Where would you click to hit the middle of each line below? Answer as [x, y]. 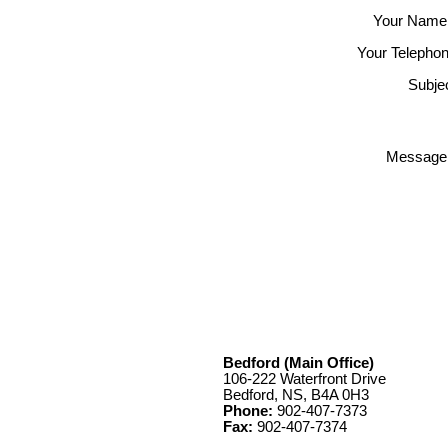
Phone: [250, 411]
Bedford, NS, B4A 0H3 [296, 395]
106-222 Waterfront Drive [304, 379]
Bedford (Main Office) [318, 363]
